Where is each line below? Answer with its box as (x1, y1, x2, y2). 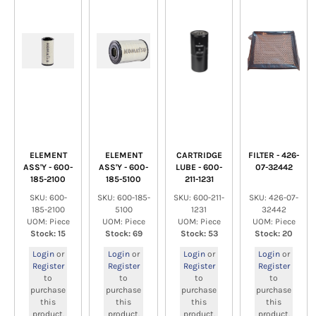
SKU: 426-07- (249, 193, 298, 202)
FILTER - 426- (248, 150, 299, 160)
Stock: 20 (255, 229, 293, 238)
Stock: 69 (104, 229, 142, 238)
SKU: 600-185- (97, 193, 150, 202)
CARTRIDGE (176, 150, 222, 160)
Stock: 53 (180, 229, 218, 238)
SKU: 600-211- (174, 193, 224, 202)
